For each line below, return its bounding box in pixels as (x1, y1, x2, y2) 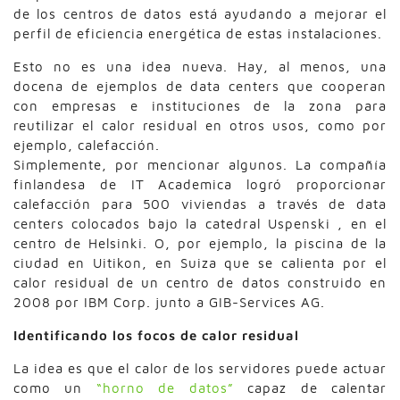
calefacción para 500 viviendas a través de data (13, 196, 387, 212)
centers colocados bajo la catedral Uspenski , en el (13, 215, 387, 231)
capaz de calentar (233, 379, 387, 396)
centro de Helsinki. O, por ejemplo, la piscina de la (13, 235, 387, 251)
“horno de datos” (96, 379, 234, 396)
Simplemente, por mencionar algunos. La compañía (13, 156, 387, 172)
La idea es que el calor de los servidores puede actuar (13, 360, 387, 376)
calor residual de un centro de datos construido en (13, 274, 387, 290)
